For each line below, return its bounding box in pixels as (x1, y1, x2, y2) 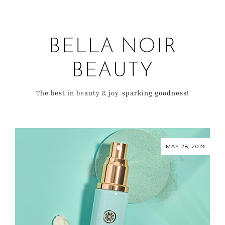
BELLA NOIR (48, 37, 177, 57)
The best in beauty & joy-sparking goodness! (36, 89, 189, 97)
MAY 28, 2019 (166, 143, 205, 150)
